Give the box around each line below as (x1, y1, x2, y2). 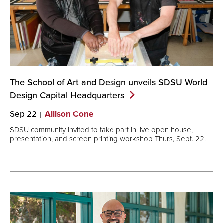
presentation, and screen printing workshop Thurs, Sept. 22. (10, 133, 206, 144)
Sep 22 (10, 108, 37, 120)
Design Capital (10, 89, 70, 102)
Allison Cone (45, 108, 93, 120)
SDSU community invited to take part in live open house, (10, 124, 193, 135)
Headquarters (70, 89, 124, 102)
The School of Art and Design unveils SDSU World (10, 76, 207, 89)
